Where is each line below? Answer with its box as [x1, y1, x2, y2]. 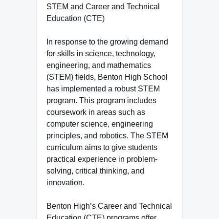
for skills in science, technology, [46, 49, 155, 58]
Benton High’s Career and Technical [46, 202, 172, 210]
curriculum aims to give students [46, 143, 157, 152]
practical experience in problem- [46, 155, 157, 163]
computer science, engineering [46, 120, 153, 128]
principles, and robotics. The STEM [46, 131, 168, 140]
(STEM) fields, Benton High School [46, 73, 168, 81]
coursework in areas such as [46, 108, 145, 116]
